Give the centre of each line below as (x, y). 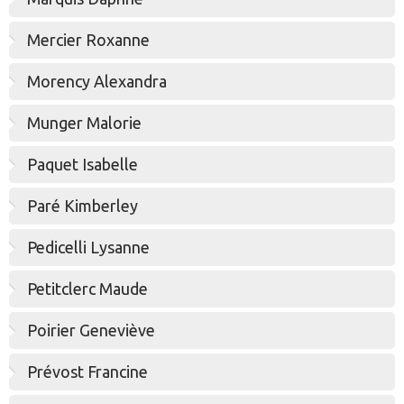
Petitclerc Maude (87, 289)
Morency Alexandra (97, 81)
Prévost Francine (87, 372)
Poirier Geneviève (91, 330)
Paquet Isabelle (83, 164)
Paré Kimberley (83, 206)
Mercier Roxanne (88, 40)
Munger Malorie (84, 123)
